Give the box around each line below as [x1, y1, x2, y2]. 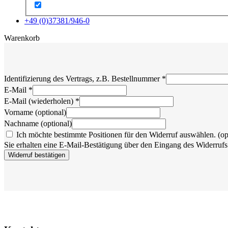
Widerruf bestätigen [8, 151, 65, 159]
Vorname [4, 108, 35, 117]
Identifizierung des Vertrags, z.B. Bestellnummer [4, 74, 162, 83]
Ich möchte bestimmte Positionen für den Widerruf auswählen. [14, 130, 218, 139]
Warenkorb [4, 34, 40, 43]
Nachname [4, 119, 41, 128]
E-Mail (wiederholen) [4, 97, 75, 106]
